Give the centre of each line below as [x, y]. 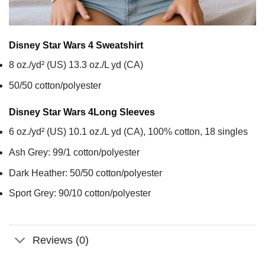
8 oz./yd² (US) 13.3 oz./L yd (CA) [76, 65]
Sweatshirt [118, 46]
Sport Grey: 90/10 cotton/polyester [80, 193]
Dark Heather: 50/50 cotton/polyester [85, 173]
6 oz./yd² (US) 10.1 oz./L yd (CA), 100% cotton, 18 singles [128, 132]
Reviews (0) [61, 240]
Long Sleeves [124, 112]
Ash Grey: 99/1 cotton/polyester [74, 153]
